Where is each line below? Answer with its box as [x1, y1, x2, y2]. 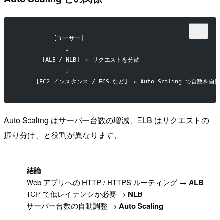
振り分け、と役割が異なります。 [4, 129, 122, 141]
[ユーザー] [18, 35, 84, 42]
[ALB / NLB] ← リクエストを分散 [18, 56, 139, 64]
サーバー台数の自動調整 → [27, 200, 119, 211]
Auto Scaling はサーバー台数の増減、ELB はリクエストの [4, 114, 209, 126]
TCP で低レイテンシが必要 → [27, 189, 128, 199]
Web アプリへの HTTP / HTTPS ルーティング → [27, 177, 189, 188]
